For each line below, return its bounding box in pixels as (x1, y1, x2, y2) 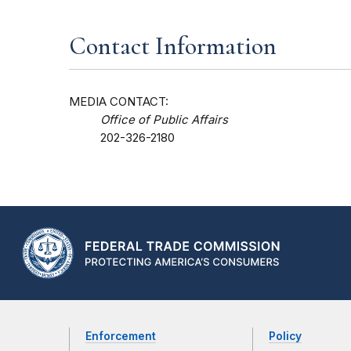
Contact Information (69, 31, 277, 62)
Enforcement (85, 330, 156, 343)
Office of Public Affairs (100, 113, 228, 128)
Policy (268, 330, 302, 343)
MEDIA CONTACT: (69, 95, 168, 110)
